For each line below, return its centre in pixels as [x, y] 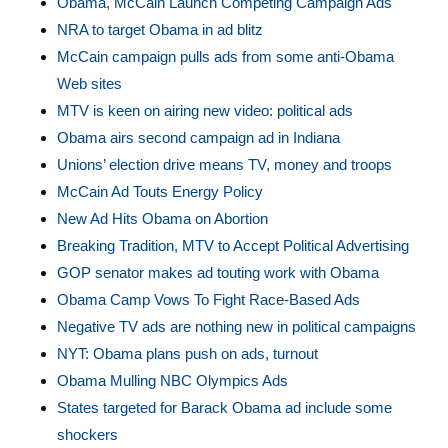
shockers [87, 434]
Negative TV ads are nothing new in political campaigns [236, 326]
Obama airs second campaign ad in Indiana [198, 137]
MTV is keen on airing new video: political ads [204, 110]
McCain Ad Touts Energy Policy [159, 191]
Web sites [89, 83]
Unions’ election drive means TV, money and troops [224, 164]
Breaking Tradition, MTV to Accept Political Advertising [232, 245]
